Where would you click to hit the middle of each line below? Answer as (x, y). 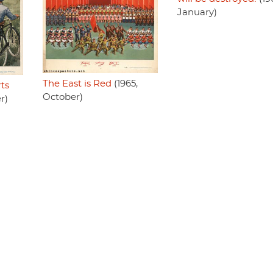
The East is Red (77, 83)
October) (62, 97)
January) (197, 13)
